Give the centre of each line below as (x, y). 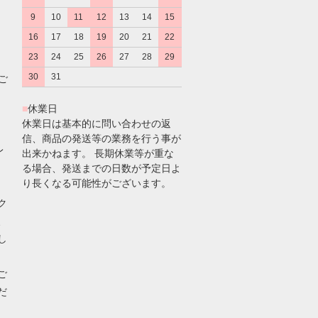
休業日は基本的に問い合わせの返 (96, 124)
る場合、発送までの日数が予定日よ (101, 168)
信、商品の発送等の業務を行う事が (101, 138)
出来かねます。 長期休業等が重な (98, 153)
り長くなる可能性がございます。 (96, 183)
